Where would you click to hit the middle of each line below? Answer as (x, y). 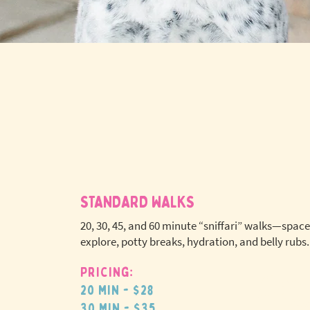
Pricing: (107, 272)
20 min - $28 (117, 290)
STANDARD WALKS (138, 202)
